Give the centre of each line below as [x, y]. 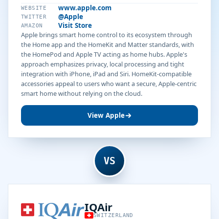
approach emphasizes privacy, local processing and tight [103, 64]
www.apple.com [85, 8]
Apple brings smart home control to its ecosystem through [107, 35]
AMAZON [32, 25]
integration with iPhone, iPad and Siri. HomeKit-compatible [106, 74]
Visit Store [75, 25]
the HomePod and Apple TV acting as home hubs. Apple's [104, 54]
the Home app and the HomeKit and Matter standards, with [108, 44]
